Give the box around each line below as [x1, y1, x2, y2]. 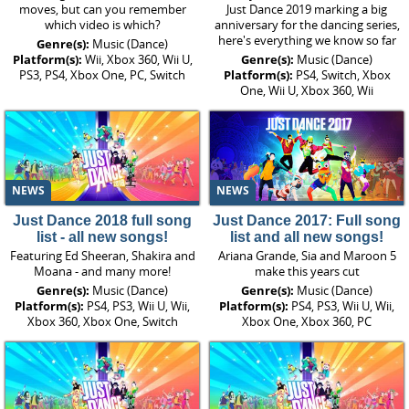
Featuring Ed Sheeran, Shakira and [9, 247, 195, 265]
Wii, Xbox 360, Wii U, [84, 50, 193, 68]
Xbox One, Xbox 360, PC [242, 313, 372, 330]
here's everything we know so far [217, 31, 396, 48]
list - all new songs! [37, 229, 168, 246]
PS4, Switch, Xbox [295, 66, 391, 83]
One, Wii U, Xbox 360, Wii [240, 81, 373, 99]
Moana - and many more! [34, 263, 171, 280]
